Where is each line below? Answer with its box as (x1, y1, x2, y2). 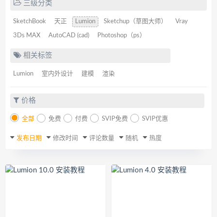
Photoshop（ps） (97, 32, 146, 39)
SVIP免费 (102, 116, 128, 122)
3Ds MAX (13, 32, 40, 39)
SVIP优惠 (142, 116, 168, 122)
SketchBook (13, 18, 46, 25)
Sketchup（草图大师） (104, 18, 167, 25)
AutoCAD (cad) (48, 32, 89, 39)
